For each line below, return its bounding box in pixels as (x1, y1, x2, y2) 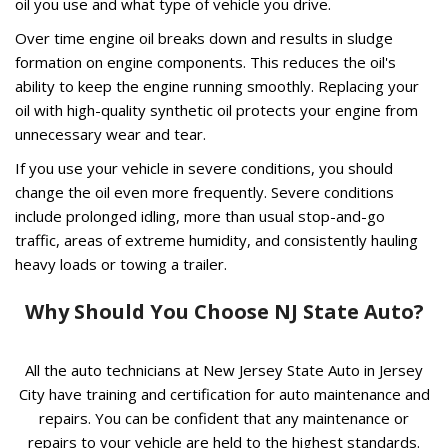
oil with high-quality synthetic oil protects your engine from (15, 99, 418, 120)
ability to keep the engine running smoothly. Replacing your (15, 75, 419, 96)
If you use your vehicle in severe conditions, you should (15, 157, 393, 178)
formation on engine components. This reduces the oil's (15, 51, 396, 72)
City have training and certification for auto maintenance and (18, 383, 430, 404)
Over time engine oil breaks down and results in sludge (15, 27, 393, 48)
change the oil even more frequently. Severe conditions (15, 181, 394, 202)
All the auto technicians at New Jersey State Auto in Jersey (25, 359, 423, 380)
